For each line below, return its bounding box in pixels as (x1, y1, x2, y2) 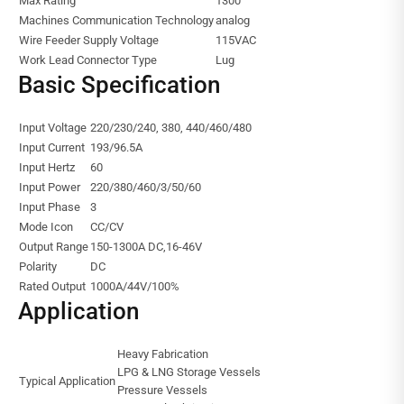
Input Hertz (19, 161, 75, 175)
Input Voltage (19, 121, 87, 135)
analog (216, 14, 250, 28)
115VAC (216, 33, 256, 48)
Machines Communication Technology (19, 14, 214, 28)
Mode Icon (19, 220, 73, 234)
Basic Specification (18, 71, 220, 99)
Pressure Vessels (117, 383, 207, 398)
